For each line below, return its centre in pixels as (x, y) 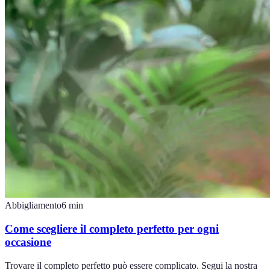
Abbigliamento (33, 206)
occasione (28, 242)
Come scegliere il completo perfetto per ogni (112, 229)
